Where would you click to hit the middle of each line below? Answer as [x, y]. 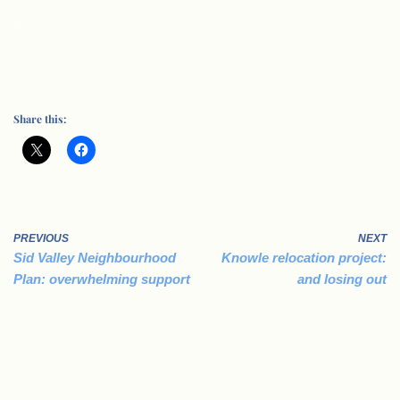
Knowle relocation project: [304, 257]
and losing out [342, 279]
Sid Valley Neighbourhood [95, 257]
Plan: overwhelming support [102, 279]
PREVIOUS [41, 238]
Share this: [40, 118]
